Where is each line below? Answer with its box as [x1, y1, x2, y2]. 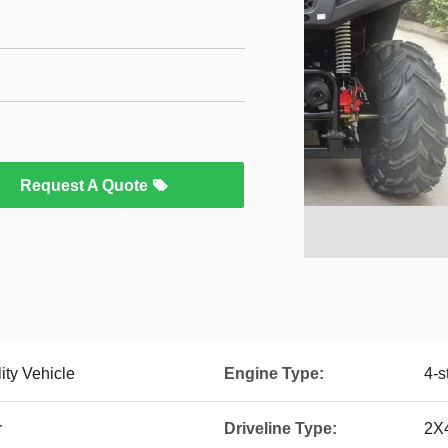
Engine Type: [224, 365, 324, 382]
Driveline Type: [224, 420, 337, 437]
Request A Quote [20, 177, 152, 194]
